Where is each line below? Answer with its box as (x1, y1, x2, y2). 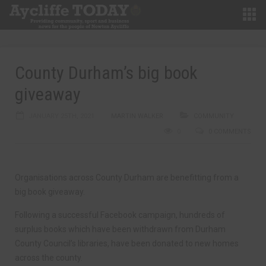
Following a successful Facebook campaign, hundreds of (15, 210, 225, 220)
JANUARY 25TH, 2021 (28, 112, 94, 120)
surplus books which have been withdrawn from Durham (15, 224, 226, 234)
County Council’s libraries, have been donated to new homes (15, 239, 239, 248)
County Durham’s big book (15, 62, 198, 83)
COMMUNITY (194, 112, 234, 120)
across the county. (15, 253, 83, 262)
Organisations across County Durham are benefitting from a (15, 173, 239, 182)
